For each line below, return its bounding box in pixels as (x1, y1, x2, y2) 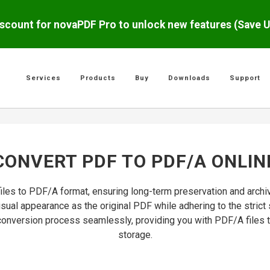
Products (80, 74, 116, 82)
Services (26, 74, 61, 82)
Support (230, 74, 260, 82)
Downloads (168, 74, 210, 82)
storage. (118, 229, 152, 240)
